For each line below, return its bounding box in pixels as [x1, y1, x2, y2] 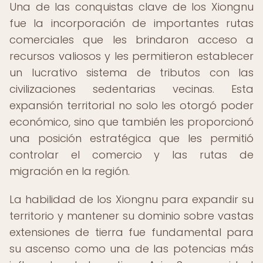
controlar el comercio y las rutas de [9, 147, 254, 162]
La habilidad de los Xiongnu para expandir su [9, 192, 254, 207]
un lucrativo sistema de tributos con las [9, 65, 254, 80]
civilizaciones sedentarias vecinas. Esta [9, 82, 254, 96]
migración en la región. [9, 164, 130, 178]
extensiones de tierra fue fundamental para [9, 225, 254, 240]
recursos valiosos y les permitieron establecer [9, 49, 254, 63]
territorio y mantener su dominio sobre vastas [9, 208, 254, 223]
